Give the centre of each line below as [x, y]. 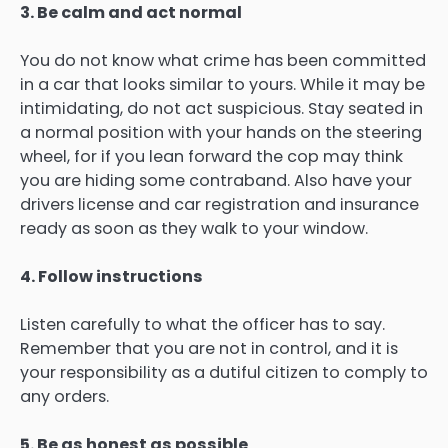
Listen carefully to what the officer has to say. [202, 325]
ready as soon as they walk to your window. [194, 229]
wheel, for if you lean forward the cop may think [211, 157]
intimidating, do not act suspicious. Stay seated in [221, 109]
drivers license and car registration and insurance [219, 205]
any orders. [64, 397]
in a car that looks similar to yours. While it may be [222, 85]
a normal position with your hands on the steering [221, 133]
